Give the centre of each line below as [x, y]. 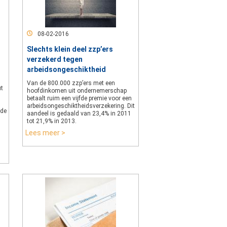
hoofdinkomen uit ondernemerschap [77, 91]
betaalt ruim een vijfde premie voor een [79, 98]
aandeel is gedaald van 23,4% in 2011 [79, 113]
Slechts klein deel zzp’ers [70, 49]
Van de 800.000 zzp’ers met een [71, 83]
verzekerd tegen [55, 59]
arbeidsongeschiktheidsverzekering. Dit [81, 106]
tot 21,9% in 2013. [52, 121]
